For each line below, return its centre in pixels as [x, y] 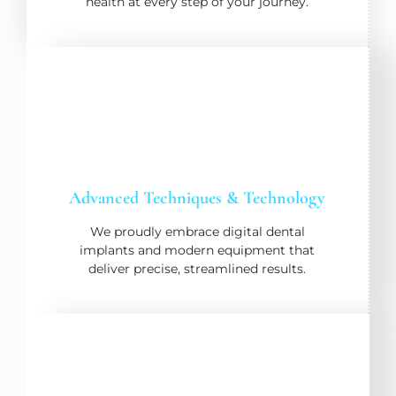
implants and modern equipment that [197, 251]
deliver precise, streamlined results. [197, 269]
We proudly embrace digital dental [197, 232]
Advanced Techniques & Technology [197, 198]
